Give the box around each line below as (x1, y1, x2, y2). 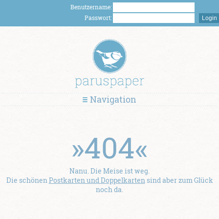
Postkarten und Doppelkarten (48, 175, 145, 185)
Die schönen (6, 175, 49, 185)
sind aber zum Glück (145, 175, 213, 185)
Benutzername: (70, 3, 113, 11)
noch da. (96, 185, 123, 195)
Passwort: (85, 14, 113, 22)
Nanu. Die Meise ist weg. (69, 166, 150, 176)
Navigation (90, 93, 136, 105)
